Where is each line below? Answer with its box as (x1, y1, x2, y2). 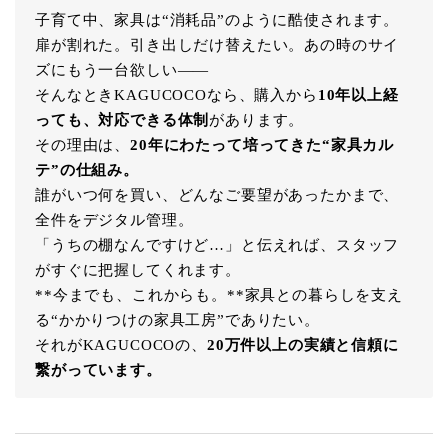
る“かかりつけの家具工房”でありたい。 (35, 311, 320, 328)
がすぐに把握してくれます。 (35, 261, 241, 278)
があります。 (209, 111, 305, 128)
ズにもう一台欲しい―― (35, 61, 210, 78)
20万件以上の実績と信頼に (206, 336, 399, 353)
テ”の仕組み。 (35, 161, 139, 178)
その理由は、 (35, 136, 131, 153)
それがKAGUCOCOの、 (35, 336, 207, 353)
